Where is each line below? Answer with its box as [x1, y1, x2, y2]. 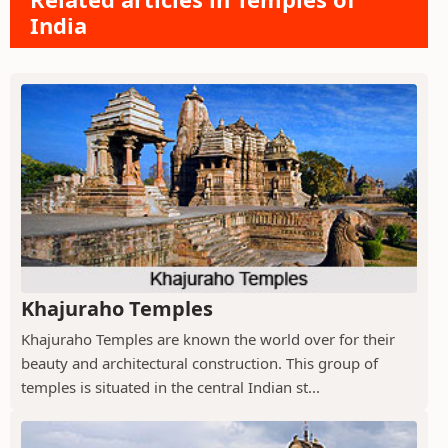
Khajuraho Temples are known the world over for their [21, 329, 395, 350]
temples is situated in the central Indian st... [21, 377, 320, 398]
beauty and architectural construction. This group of [21, 353, 378, 374]
